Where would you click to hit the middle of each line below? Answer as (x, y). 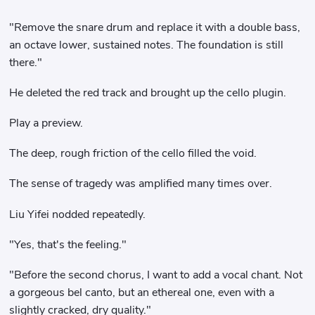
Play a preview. (46, 123)
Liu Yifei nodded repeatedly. (78, 214)
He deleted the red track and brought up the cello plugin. (148, 92)
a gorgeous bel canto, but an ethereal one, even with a (142, 293)
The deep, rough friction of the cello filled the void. (133, 154)
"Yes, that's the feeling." (68, 244)
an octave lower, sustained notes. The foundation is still (147, 45)
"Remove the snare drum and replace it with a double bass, (155, 27)
